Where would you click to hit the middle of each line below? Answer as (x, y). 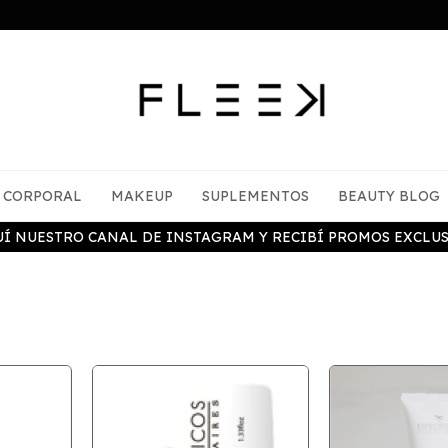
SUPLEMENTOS (255, 196)
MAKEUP (142, 196)
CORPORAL (42, 196)
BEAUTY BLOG (389, 196)
